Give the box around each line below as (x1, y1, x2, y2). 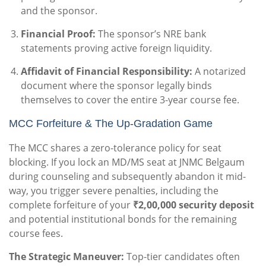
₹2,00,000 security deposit (133, 198, 254, 212)
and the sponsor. (21, 4, 97, 18)
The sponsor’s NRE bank (96, 27, 206, 41)
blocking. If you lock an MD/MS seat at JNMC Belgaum (9, 156, 245, 169)
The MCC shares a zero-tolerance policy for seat (9, 141, 221, 155)
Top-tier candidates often (124, 250, 240, 264)
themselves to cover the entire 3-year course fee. (21, 93, 239, 107)
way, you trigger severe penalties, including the (9, 184, 218, 198)
